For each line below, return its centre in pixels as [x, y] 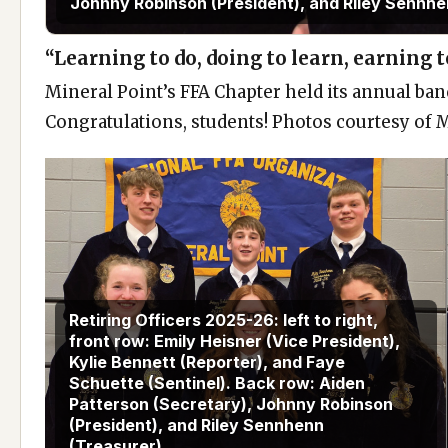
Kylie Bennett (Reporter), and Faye [207, 362]
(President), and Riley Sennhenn [196, 425]
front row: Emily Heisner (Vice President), [234, 341]
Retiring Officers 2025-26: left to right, [223, 320]
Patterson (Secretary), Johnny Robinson [231, 404]
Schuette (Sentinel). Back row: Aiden [217, 383]
